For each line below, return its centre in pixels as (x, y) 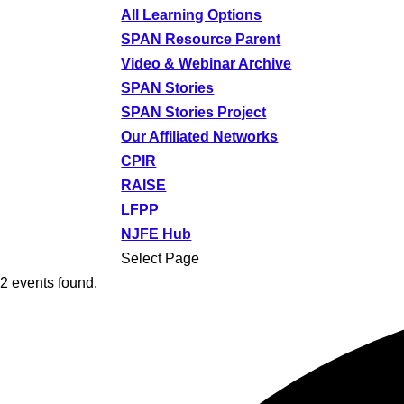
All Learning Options (192, 15)
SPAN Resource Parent (201, 39)
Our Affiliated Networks (200, 137)
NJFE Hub (156, 234)
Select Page (161, 258)
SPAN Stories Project (194, 112)
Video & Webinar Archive (207, 64)
